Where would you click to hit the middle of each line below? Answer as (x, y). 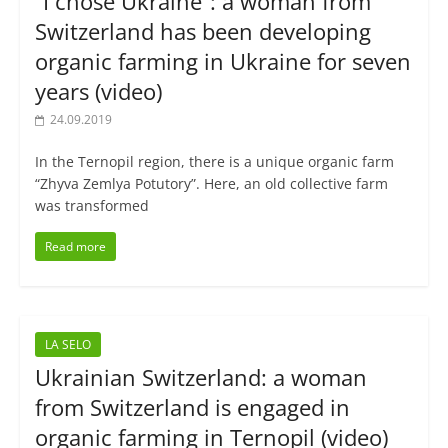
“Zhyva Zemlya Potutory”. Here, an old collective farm (211, 184)
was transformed (91, 206)
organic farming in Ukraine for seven (222, 61)
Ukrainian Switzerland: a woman (200, 377)
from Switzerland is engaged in (192, 407)
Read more (75, 247)
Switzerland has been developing (202, 31)
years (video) (98, 91)
